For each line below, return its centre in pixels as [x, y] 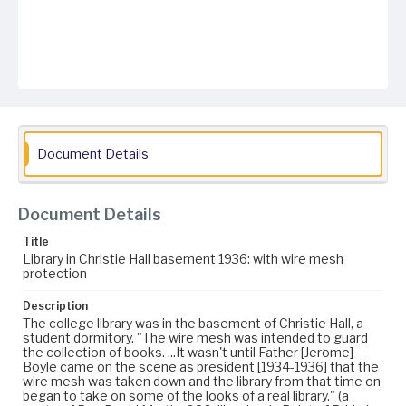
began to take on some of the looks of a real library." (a [186, 396]
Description [55, 306]
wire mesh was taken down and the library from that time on [202, 381]
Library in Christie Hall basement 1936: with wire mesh [183, 259]
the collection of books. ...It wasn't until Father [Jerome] [188, 352]
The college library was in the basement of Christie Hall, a [193, 323]
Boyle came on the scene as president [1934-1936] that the [201, 367]
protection [55, 273]
